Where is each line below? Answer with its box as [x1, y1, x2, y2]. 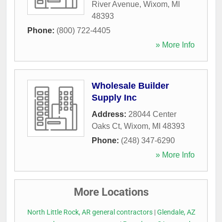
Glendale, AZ [157, 208, 195, 217]
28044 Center [128, 110, 176, 118]
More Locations [73, 185, 149, 198]
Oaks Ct [92, 121, 120, 130]
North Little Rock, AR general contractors [27, 208, 153, 217]
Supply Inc [92, 92, 137, 103]
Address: [92, 110, 128, 118]
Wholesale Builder [92, 80, 169, 91]
